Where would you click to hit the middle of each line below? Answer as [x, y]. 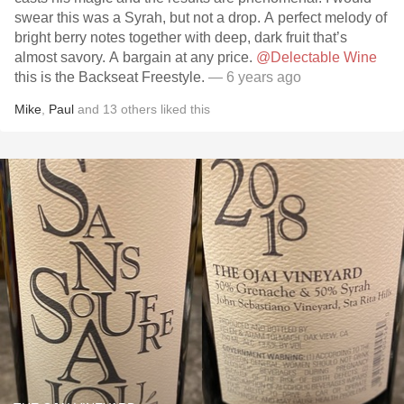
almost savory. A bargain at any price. [135, 57]
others [139, 109]
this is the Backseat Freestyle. [110, 77]
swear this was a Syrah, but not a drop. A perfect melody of [201, 18]
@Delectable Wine [317, 57]
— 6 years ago [253, 77]
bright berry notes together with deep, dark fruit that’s [181, 37]
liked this [184, 109]
